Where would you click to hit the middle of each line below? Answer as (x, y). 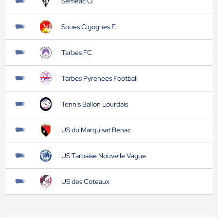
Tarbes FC (76, 53)
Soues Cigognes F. (89, 27)
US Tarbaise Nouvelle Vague (103, 156)
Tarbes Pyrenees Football (99, 78)
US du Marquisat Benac (96, 130)
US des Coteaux (85, 182)
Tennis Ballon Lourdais (94, 104)
